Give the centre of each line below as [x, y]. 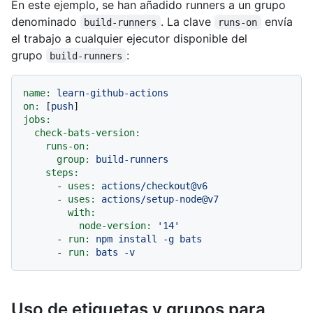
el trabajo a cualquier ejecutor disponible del [129, 38]
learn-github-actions [112, 93]
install [138, 239]
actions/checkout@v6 [154, 185]
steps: [62, 172]
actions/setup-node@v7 [160, 199]
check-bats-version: [87, 132]
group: [73, 159]
